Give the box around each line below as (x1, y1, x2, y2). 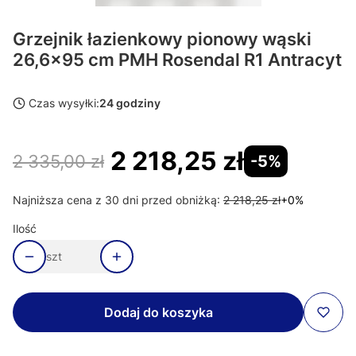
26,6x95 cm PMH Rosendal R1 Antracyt (13, 49, 342, 70)
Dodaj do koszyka (103, 304, 213, 320)
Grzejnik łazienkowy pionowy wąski (13, 29, 311, 49)
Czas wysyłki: (29, 96, 99, 110)
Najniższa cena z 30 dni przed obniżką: (13, 193, 220, 207)
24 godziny (99, 96, 161, 110)
